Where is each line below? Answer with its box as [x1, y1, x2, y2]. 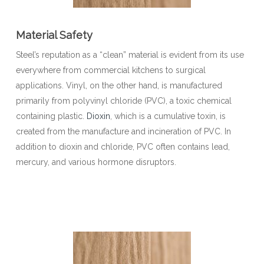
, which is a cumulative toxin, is [110, 111, 226, 121]
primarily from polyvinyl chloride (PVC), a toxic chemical [15, 96, 232, 105]
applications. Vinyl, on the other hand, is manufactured [15, 81, 222, 90]
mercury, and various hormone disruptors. [15, 157, 176, 167]
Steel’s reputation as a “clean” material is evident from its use [15, 50, 244, 60]
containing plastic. [15, 111, 87, 121]
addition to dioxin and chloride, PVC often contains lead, [15, 142, 230, 151]
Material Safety [15, 29, 93, 41]
